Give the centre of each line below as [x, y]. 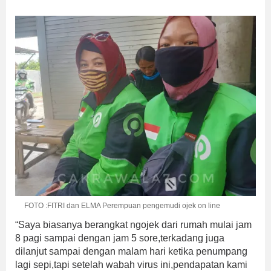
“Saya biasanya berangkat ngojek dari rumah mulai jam [133, 225]
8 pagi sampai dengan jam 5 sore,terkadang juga [120, 238]
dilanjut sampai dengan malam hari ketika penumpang [131, 252]
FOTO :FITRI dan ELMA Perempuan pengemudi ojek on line [122, 206]
